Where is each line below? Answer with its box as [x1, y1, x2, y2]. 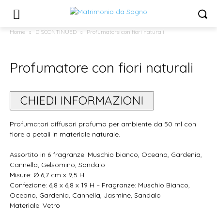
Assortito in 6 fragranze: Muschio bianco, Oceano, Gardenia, [10, 150, 202, 159]
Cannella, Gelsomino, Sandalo [10, 160, 105, 169]
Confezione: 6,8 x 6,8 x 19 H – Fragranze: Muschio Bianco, [10, 180, 190, 189]
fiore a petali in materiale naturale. [10, 129, 120, 139]
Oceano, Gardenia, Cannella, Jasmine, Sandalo [10, 190, 161, 200]
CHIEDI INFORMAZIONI [20, 93, 143, 108]
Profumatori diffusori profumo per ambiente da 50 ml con [10, 119, 196, 128]
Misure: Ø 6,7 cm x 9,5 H [10, 170, 84, 179]
